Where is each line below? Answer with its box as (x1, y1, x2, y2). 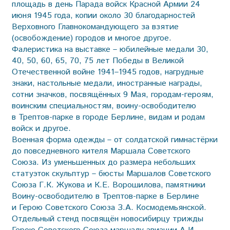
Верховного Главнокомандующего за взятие (11, 21, 179, 33)
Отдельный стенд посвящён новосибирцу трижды (11, 213, 203, 225)
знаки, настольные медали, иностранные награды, (11, 77, 202, 89)
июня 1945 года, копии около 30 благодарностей (11, 9, 195, 22)
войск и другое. (11, 122, 71, 135)
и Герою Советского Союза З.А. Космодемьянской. (11, 201, 206, 214)
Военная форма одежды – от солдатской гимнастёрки (11, 133, 218, 146)
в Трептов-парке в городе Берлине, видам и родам (11, 111, 205, 123)
